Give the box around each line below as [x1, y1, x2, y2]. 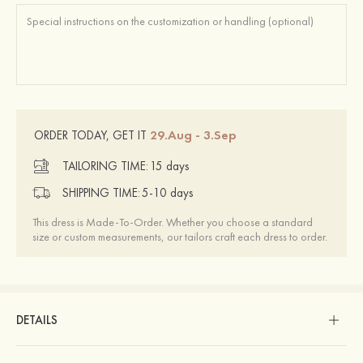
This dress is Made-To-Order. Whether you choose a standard [32, 214, 313, 229]
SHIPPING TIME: [62, 185, 140, 202]
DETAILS [16, 311, 58, 328]
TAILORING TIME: [62, 158, 148, 175]
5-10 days [142, 185, 193, 202]
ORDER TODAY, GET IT [34, 126, 150, 143]
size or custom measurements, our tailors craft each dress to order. [32, 228, 327, 244]
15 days [150, 158, 189, 175]
